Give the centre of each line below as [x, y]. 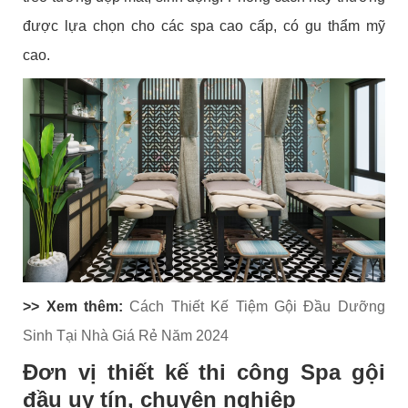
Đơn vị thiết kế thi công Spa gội [204, 372]
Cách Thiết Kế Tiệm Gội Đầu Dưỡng [257, 306]
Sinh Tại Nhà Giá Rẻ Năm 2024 [126, 335]
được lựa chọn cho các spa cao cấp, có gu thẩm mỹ [204, 26]
